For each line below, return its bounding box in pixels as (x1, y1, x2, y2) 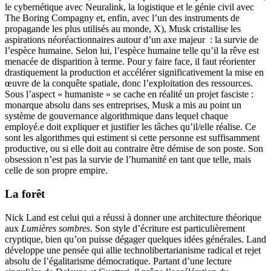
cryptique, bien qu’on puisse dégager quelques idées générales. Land (5, 233, 266, 244)
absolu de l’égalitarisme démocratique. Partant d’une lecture (5, 255, 232, 266)
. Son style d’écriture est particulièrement (90, 223, 245, 233)
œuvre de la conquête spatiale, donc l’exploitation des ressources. (5, 78, 253, 89)
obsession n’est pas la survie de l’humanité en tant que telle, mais (5, 154, 251, 165)
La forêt (5, 188, 45, 201)
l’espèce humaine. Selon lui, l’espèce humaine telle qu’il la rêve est (5, 45, 259, 56)
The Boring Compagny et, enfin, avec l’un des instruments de (5, 13, 240, 24)
